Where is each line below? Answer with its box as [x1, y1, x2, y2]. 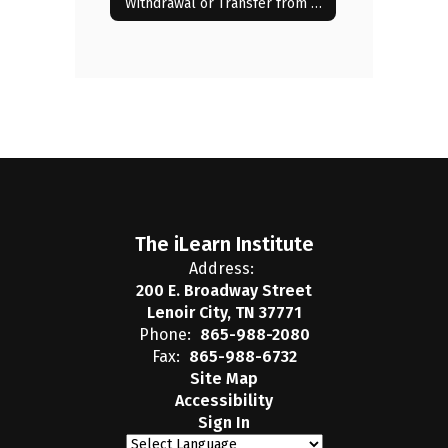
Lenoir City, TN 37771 [146, 303, 302, 322]
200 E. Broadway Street [136, 281, 312, 300]
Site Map [190, 369, 258, 388]
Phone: [138, 325, 191, 344]
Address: [189, 259, 254, 278]
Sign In [198, 413, 250, 432]
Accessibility [175, 391, 273, 410]
